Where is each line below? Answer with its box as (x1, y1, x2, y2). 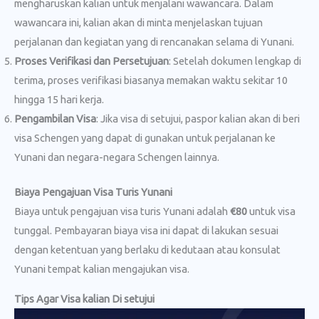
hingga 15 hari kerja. (14, 93, 104, 106)
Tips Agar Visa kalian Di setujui (14, 292, 155, 305)
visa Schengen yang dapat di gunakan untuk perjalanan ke (14, 132, 276, 145)
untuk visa (247, 205, 296, 218)
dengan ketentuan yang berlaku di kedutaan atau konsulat (14, 244, 281, 256)
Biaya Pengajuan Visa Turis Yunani (14, 186, 172, 199)
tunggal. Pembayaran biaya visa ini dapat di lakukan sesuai (14, 224, 278, 237)
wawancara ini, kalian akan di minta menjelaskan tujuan (14, 16, 263, 29)
